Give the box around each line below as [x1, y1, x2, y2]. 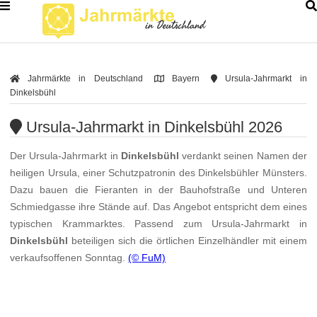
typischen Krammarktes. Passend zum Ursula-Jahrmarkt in [10, 218, 307, 230]
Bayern [163, 74, 200, 83]
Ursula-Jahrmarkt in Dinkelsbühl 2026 [21, 118, 282, 136]
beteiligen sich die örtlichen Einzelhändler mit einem [68, 235, 307, 247]
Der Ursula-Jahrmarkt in [10, 150, 121, 162]
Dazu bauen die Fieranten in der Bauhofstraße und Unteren [10, 184, 307, 196]
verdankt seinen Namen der [178, 150, 307, 162]
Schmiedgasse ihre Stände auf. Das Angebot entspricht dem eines [10, 201, 307, 213]
